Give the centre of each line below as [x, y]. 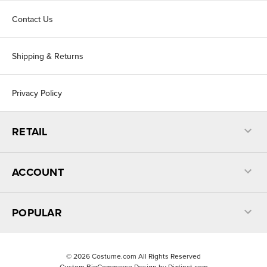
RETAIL [30, 132]
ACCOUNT [38, 172]
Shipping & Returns [48, 56]
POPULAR [37, 213]
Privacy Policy [37, 93]
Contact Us [32, 19]
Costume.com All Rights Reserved [145, 256]
